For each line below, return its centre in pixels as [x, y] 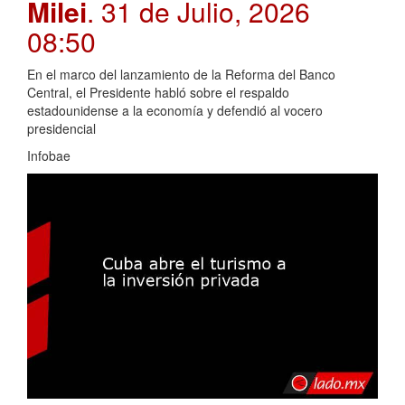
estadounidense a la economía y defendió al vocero [175, 110]
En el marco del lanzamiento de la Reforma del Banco [181, 74]
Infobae [49, 155]
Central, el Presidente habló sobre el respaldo [158, 92]
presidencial [61, 128]
